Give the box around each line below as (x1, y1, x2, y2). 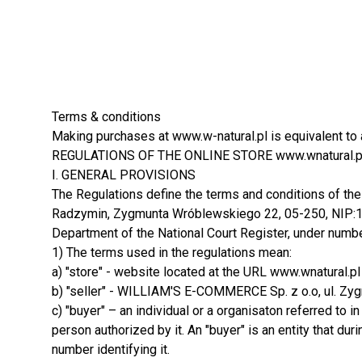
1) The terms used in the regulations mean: (52, 244, 292, 260)
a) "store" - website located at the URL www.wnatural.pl (52, 263, 360, 280)
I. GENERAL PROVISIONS (52, 166, 196, 183)
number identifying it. (52, 341, 170, 357)
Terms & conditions (52, 108, 161, 124)
